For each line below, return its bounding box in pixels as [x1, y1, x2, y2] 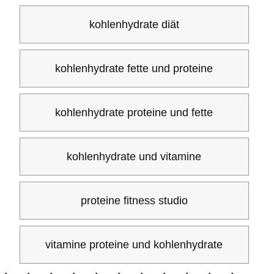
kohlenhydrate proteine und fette [55, 106, 213, 119]
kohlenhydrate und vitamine [67, 150, 202, 163]
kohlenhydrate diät [89, 18, 179, 31]
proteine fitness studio [80, 194, 188, 207]
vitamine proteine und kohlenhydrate [45, 239, 223, 251]
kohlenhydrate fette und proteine [55, 62, 213, 75]
